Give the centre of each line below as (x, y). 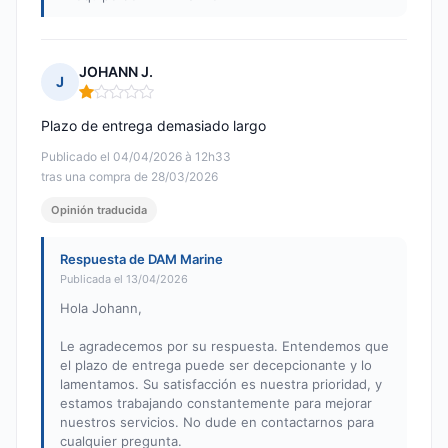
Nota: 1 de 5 (119, 100)
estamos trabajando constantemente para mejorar (216, 403)
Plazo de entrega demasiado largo (153, 126)
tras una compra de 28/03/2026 (129, 177)
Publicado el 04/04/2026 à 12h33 (136, 157)
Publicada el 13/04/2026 (124, 279)
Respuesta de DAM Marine (141, 259)
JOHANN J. (116, 72)
